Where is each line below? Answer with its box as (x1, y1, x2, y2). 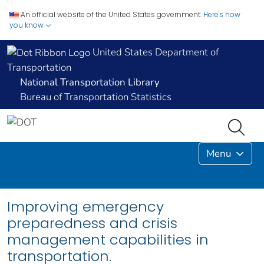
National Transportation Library (20, 75, 160, 90)
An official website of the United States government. (21, 9, 202, 19)
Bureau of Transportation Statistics (20, 90, 171, 104)
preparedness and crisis (7, 213, 177, 233)
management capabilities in (7, 230, 209, 250)
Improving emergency (7, 197, 164, 217)
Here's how (203, 9, 240, 19)
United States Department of (90, 45, 219, 59)
